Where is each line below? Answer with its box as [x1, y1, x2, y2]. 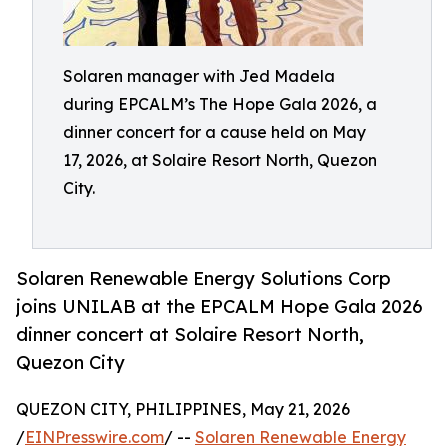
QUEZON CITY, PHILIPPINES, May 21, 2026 [16, 399, 350, 420]
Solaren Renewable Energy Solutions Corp [16, 267, 391, 290]
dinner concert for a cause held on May [63, 122, 366, 142]
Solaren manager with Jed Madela [63, 66, 335, 86]
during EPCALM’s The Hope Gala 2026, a [63, 94, 377, 114]
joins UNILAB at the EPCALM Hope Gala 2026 [16, 295, 423, 318]
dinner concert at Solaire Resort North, [16, 323, 364, 346]
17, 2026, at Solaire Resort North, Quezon [63, 150, 377, 170]
